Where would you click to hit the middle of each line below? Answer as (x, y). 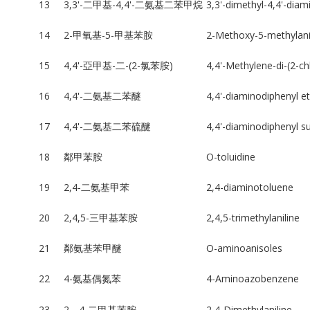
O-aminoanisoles (244, 248)
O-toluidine (230, 157)
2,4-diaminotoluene (249, 188)
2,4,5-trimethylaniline (253, 218)
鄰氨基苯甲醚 (92, 248)
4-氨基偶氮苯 (92, 279)
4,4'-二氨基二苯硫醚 (107, 127)
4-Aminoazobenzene (252, 279)
